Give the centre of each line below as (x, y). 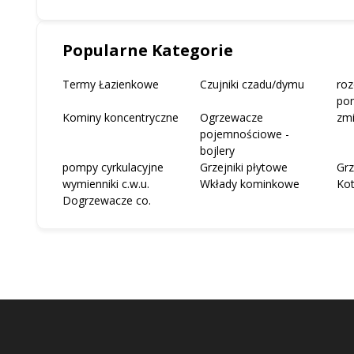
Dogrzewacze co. (107, 200)
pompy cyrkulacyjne (113, 167)
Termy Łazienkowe (111, 84)
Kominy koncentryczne (121, 117)
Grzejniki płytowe (243, 167)
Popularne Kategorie (148, 50)
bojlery (217, 150)
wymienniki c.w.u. (106, 183)
